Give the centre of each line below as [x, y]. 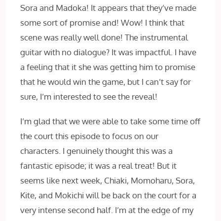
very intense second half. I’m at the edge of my [107, 210]
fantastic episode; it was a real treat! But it [99, 166]
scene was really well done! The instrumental [104, 37]
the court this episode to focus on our [90, 136]
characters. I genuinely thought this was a [97, 151]
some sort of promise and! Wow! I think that [103, 23]
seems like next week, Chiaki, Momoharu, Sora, [108, 181]
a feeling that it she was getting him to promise [108, 67]
